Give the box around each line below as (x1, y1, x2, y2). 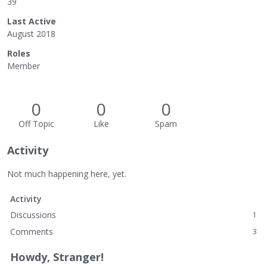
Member (7, 60, 40, 72)
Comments (10, 226, 53, 237)
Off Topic (18, 118, 54, 129)
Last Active (7, 15, 56, 27)
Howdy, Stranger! (10, 250, 104, 264)
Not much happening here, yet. (7, 168, 126, 179)
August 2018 (7, 28, 55, 39)
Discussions (10, 209, 56, 221)
